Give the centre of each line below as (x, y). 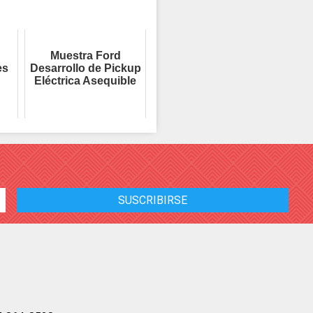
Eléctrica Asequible (85, 80)
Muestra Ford (85, 55)
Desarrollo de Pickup (85, 68)
